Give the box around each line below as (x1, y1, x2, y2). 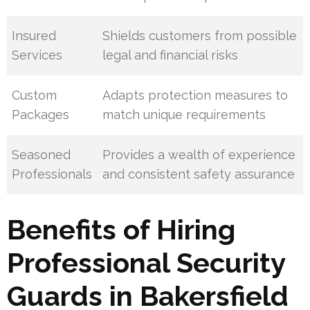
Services (12, 48, 63, 63)
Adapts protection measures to (102, 88, 289, 103)
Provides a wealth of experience (102, 147, 296, 163)
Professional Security (7, 246, 285, 280)
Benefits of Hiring (7, 213, 235, 246)
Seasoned (12, 147, 71, 163)
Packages (12, 107, 70, 122)
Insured (12, 28, 57, 44)
